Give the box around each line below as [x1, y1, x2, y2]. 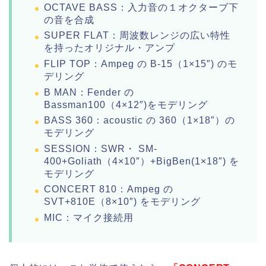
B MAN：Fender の [44, 87, 134, 97]
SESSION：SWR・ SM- [44, 143, 157, 154]
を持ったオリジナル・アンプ [44, 43, 175, 53]
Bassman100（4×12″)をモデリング [44, 99, 208, 110]
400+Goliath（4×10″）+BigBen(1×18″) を [44, 156, 239, 166]
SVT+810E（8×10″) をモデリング [44, 197, 201, 207]
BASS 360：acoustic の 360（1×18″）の [44, 115, 235, 126]
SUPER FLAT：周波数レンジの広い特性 [44, 30, 230, 41]
